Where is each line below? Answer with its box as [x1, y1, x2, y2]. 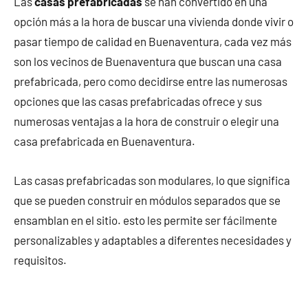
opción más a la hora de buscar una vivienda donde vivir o [14, 14, 294, 29]
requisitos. [14, 253, 67, 267]
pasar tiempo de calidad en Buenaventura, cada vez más [14, 34, 291, 49]
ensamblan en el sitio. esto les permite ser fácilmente [14, 213, 277, 228]
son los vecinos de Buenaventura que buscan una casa [14, 54, 282, 69]
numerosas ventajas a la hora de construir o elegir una [14, 114, 279, 129]
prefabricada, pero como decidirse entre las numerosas [14, 74, 287, 89]
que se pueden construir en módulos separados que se [14, 193, 280, 208]
